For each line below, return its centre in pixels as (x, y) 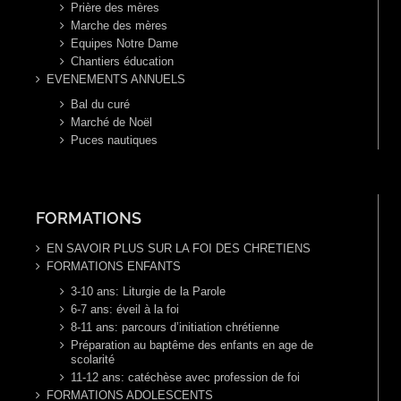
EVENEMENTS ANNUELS (116, 80)
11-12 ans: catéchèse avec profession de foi (185, 378)
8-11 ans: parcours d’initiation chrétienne (175, 328)
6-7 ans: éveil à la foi (125, 310)
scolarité (93, 360)
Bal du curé (100, 105)
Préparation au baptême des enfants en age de (192, 346)
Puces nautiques (114, 141)
